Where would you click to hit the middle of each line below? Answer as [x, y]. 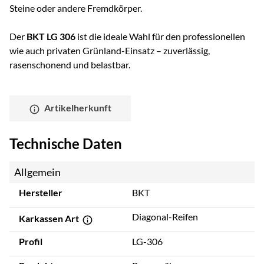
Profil [31, 242]
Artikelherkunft [78, 108]
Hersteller [41, 192]
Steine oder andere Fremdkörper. [76, 8]
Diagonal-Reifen [165, 216]
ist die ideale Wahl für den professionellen [160, 37]
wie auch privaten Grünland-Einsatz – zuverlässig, [110, 51]
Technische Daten [66, 143]
